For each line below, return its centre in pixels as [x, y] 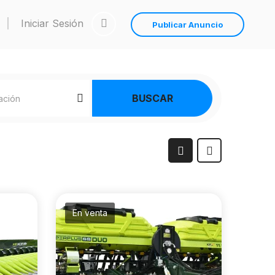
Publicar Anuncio [188, 25]
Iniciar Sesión [54, 23]
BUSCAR [152, 98]
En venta [90, 213]
